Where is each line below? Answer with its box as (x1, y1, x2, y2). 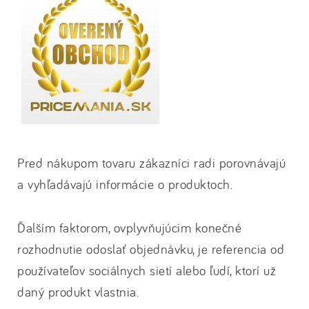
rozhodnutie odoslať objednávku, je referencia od (17, 241, 284, 257)
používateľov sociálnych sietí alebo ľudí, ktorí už (17, 262, 276, 279)
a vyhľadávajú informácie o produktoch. (17, 176, 232, 192)
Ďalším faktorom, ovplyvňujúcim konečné (17, 219, 241, 236)
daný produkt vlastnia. (17, 283, 139, 300)
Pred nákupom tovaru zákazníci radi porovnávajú (17, 154, 286, 171)
